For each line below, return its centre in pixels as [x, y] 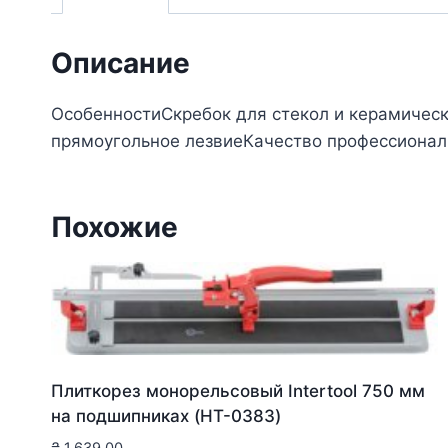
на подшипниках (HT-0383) [166, 416]
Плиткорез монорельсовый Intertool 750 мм [238, 391]
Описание [120, 62]
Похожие [114, 226]
